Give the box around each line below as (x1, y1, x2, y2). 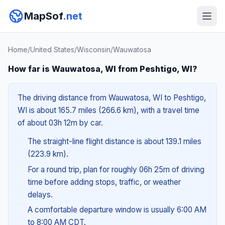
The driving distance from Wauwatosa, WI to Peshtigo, (18, 93, 206, 102)
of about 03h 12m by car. (18, 118, 103, 128)
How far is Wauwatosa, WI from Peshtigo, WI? (8, 64, 197, 74)
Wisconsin (77, 45, 110, 54)
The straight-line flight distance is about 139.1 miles (27, 137, 201, 146)
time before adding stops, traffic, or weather (27, 177, 181, 187)
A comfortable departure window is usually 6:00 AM (27, 205, 206, 215)
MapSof (24, 10, 63, 22)
